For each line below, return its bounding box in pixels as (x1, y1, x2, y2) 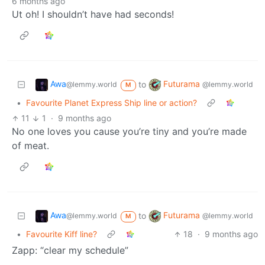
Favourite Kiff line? (26, 229, 97, 240)
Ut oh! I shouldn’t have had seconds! (12, 8, 174, 21)
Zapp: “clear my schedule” (12, 244, 128, 257)
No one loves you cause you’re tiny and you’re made (12, 125, 247, 138)
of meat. (12, 140, 49, 152)
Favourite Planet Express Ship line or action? (26, 98, 197, 108)
